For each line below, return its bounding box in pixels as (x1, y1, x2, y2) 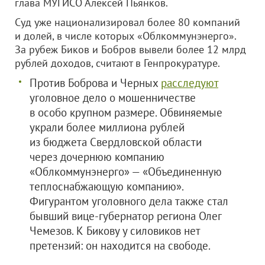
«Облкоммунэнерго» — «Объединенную (30, 164, 222, 179)
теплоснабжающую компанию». (30, 179, 183, 193)
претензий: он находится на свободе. (30, 238, 211, 253)
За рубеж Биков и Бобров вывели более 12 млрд (15, 43, 246, 56)
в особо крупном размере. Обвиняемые (30, 105, 222, 119)
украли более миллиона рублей (30, 120, 185, 134)
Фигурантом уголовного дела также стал (30, 194, 228, 208)
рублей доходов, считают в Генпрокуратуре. (15, 56, 220, 70)
